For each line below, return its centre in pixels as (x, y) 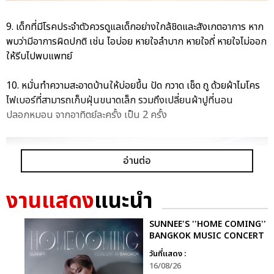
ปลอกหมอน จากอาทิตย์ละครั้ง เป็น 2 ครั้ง (87, 115)
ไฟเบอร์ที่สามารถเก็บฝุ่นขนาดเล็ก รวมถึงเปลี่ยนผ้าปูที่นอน (120, 101)
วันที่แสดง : (168, 254)
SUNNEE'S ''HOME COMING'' (208, 224)
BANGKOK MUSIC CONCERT (207, 235)
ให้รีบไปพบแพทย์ (39, 57)
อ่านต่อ (137, 161)
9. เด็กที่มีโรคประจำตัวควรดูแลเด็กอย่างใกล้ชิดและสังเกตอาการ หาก (135, 27)
